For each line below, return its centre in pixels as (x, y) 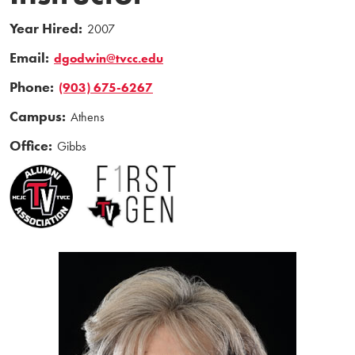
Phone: (32, 87)
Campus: (38, 116)
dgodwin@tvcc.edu (109, 58)
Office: (31, 145)
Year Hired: (46, 28)
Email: (29, 57)
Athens (88, 116)
